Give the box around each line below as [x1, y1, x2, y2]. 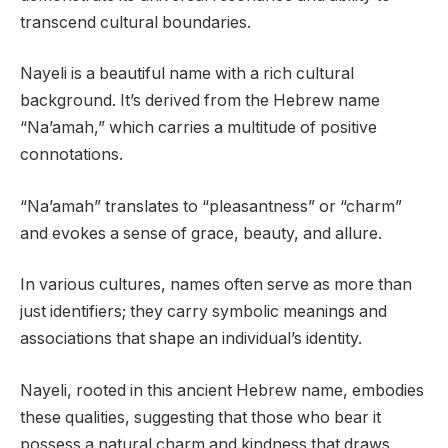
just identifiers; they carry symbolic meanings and [20, 302, 387, 322]
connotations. [20, 145, 123, 165]
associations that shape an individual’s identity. [20, 329, 362, 349]
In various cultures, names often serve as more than [20, 275, 412, 295]
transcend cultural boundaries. [20, 12, 251, 32]
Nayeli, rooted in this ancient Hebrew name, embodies [20, 380, 424, 400]
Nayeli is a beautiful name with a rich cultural [20, 64, 354, 84]
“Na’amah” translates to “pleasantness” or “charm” [20, 196, 402, 216]
